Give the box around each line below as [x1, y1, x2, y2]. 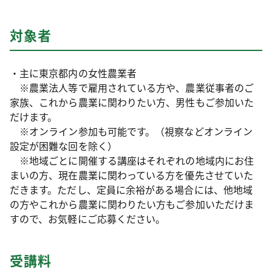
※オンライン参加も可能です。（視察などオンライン [10, 124, 253, 138]
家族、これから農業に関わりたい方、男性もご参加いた [10, 95, 254, 109]
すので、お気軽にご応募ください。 [10, 211, 166, 226]
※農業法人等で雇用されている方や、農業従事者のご [10, 80, 254, 95]
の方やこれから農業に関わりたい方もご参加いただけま [10, 197, 254, 211]
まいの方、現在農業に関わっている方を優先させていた [10, 168, 253, 182]
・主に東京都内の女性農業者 [10, 66, 137, 80]
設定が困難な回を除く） [10, 138, 117, 153]
